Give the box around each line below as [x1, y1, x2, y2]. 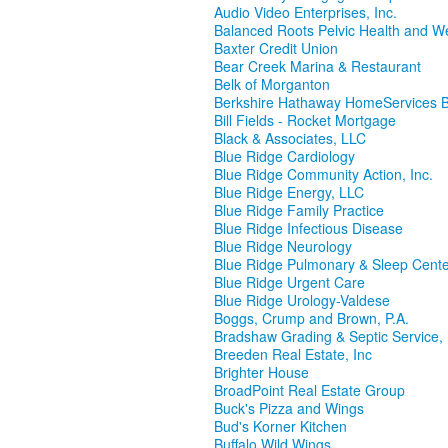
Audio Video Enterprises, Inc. [214, 2, 397, 23]
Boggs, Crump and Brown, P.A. [214, 308, 409, 329]
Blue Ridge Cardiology [214, 146, 355, 167]
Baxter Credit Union [214, 38, 338, 59]
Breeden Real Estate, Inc [214, 344, 372, 365]
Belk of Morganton [214, 74, 330, 95]
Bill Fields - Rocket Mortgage [214, 110, 396, 131]
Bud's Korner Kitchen [214, 416, 347, 437]
